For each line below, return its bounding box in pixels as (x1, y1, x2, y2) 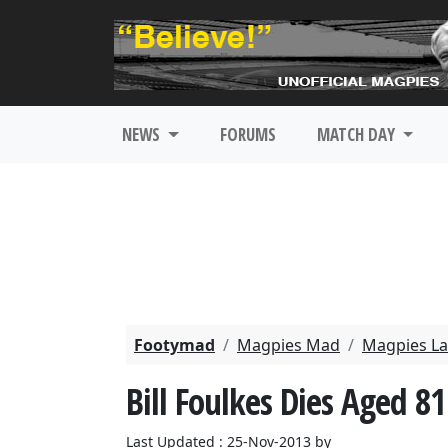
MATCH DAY (316, 123, 399, 146)
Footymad (134, 334, 215, 356)
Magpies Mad (237, 334, 340, 356)
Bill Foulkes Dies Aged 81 (126, 377, 445, 425)
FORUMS (219, 123, 276, 146)
